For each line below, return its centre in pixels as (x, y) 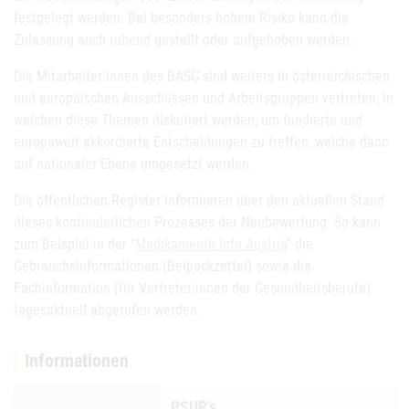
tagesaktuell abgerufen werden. (107, 310)
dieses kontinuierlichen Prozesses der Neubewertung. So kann (197, 222)
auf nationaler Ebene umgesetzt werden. (133, 164)
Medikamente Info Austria (211, 244)
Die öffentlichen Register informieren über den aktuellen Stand (199, 200)
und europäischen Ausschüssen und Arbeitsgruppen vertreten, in (204, 98)
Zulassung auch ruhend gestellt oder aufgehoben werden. (184, 40)
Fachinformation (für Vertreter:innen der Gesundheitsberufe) (192, 288)
